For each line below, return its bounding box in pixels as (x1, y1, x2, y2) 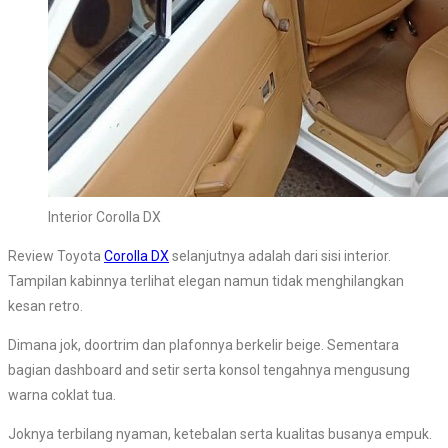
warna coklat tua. (8, 387, 116, 404)
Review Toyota (8, 248, 104, 265)
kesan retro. (8, 298, 83, 315)
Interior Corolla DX (48, 209, 161, 226)
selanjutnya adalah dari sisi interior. (169, 248, 391, 265)
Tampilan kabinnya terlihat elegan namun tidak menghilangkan (8, 273, 404, 290)
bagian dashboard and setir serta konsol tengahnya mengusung (8, 362, 410, 379)
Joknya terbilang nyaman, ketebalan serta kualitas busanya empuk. (8, 426, 432, 443)
